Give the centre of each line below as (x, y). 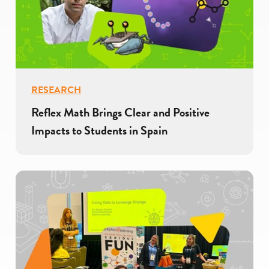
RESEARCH (56, 90)
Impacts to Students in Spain (99, 131)
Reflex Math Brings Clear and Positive (120, 113)
